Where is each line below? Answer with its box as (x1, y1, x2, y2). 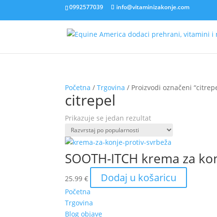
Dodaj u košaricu (101, 171, 177, 184)
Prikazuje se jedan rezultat (65, 113, 152, 123)
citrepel (65, 90, 116, 110)
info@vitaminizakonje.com (116, 3, 190, 11)
